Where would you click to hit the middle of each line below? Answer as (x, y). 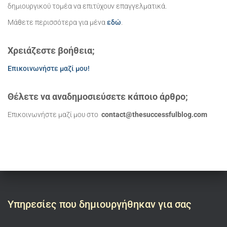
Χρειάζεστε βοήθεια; (51, 51)
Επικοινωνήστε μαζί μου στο (54, 115)
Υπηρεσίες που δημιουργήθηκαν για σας (100, 204)
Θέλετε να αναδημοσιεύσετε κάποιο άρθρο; (98, 97)
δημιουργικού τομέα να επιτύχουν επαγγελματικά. (87, 6)
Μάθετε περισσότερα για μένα (57, 23)
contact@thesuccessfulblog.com (154, 115)
